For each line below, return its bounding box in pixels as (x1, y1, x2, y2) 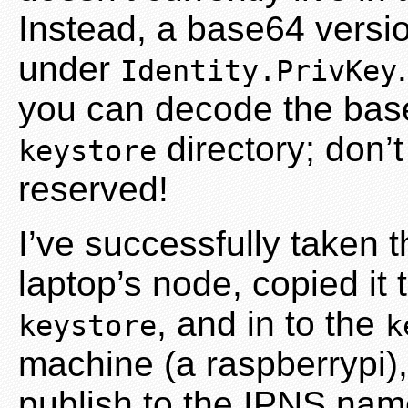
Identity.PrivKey (120, 54, 397, 87)
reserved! (18, 168, 168, 209)
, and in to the (157, 303, 385, 343)
